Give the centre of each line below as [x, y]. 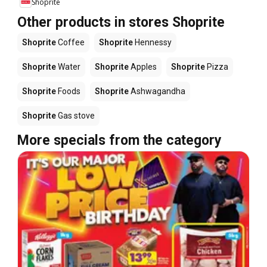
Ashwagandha [157, 91]
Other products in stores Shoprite [121, 23]
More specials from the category [119, 141]
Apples [143, 67]
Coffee [70, 43]
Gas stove [75, 116]
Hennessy [152, 43]
